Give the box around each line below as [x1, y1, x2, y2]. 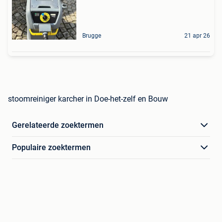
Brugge [82, 32, 101, 40]
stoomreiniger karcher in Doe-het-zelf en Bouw [8, 94, 168, 104]
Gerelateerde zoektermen [12, 120, 104, 130]
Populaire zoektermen [12, 143, 91, 153]
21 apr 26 [184, 32, 210, 40]
